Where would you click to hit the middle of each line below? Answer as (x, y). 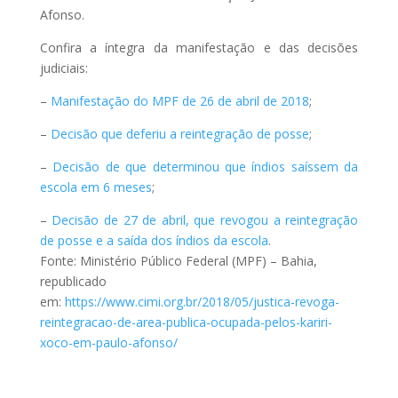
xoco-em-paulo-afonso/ (108, 342)
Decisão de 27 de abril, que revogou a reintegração (205, 220)
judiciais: (64, 68)
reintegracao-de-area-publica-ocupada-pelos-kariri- (186, 322)
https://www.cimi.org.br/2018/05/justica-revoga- (202, 302)
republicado (73, 281)
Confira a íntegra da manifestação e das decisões (199, 48)
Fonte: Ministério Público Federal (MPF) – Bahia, (178, 261)
